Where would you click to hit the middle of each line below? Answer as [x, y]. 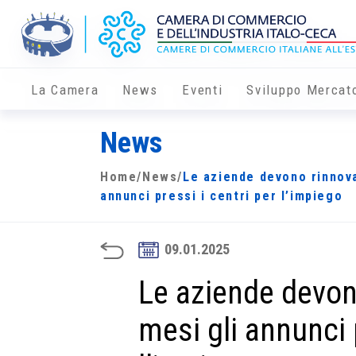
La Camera [65, 90]
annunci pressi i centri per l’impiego [222, 196]
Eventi [203, 90]
